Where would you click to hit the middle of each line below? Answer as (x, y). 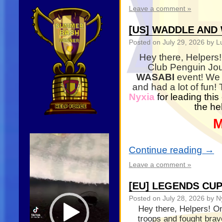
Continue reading (167, 150)
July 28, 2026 (184, 199)
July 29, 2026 (184, 43)
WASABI (155, 77)
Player (39, 146)
